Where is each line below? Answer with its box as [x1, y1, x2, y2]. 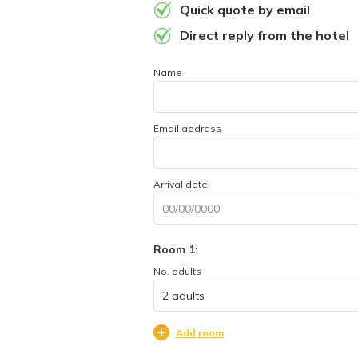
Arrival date [153, 178, 208, 190]
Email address [153, 122, 221, 134]
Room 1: [153, 242, 198, 257]
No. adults [153, 265, 201, 277]
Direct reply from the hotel [180, 27, 349, 43]
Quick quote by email [180, 2, 310, 18]
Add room [176, 327, 224, 339]
